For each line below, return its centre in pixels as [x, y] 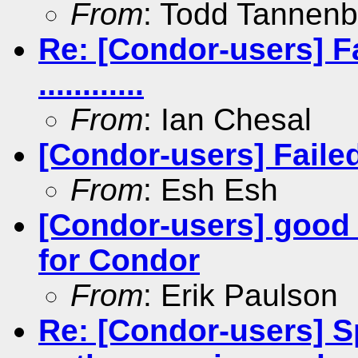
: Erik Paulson [241, 295]
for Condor [119, 260]
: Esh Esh [211, 189]
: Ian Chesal [227, 119]
